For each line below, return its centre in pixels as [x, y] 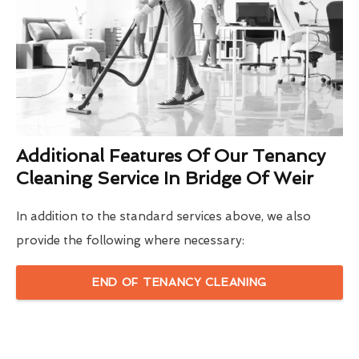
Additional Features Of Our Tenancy [171, 156]
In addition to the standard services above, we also [163, 217]
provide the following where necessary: [130, 241]
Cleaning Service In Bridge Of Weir [165, 178]
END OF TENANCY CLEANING [179, 282]
